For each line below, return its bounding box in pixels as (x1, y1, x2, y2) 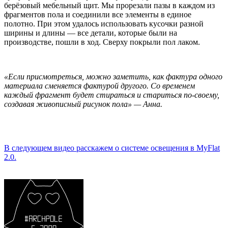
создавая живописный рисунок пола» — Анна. (4, 99, 164, 108)
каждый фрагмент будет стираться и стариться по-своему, (4, 90, 219, 99)
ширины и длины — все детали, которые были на (4, 28, 177, 37)
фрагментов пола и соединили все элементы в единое (4, 10, 191, 19)
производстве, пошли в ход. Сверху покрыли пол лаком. (4, 37, 202, 46)
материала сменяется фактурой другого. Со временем (4, 81, 195, 90)
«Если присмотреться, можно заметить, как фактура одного (4, 72, 222, 81)
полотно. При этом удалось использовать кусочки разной (4, 19, 204, 28)
